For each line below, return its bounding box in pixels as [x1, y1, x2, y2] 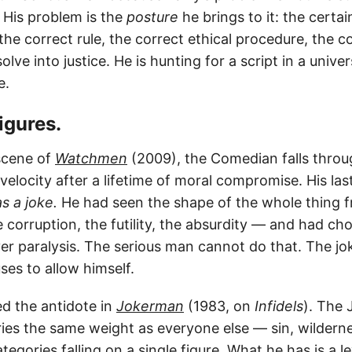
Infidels [255, 297, 303, 314]
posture [126, 8, 178, 25]
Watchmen [55, 149, 127, 167]
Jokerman [116, 297, 184, 314]
